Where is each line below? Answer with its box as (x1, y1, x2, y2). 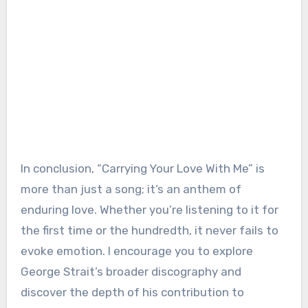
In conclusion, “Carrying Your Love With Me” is (20, 162, 265, 176)
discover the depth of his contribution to (20, 285, 244, 300)
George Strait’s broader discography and (20, 265, 241, 279)
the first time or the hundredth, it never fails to (20, 223, 278, 238)
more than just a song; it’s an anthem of (20, 182, 241, 197)
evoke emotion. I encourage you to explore (20, 244, 253, 258)
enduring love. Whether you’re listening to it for (20, 203, 278, 217)
